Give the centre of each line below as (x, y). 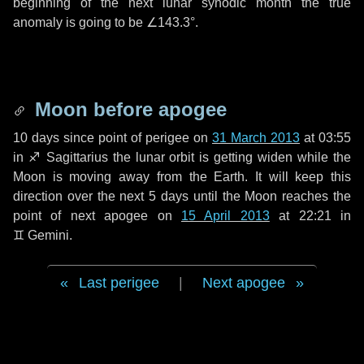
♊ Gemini (41, 235)
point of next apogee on (97, 216)
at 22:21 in (310, 216)
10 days (36, 138)
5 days (169, 196)
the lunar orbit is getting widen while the (230, 157)
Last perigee (119, 283)
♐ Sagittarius (68, 157)
